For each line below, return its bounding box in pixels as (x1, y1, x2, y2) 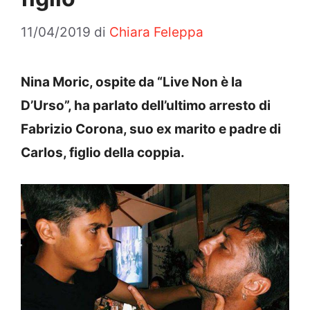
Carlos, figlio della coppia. (21, 144, 185, 161)
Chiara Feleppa (109, 24, 203, 40)
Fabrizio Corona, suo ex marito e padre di (21, 120, 281, 137)
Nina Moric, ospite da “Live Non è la (21, 73, 242, 90)
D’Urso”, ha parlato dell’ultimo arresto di (21, 97, 271, 113)
